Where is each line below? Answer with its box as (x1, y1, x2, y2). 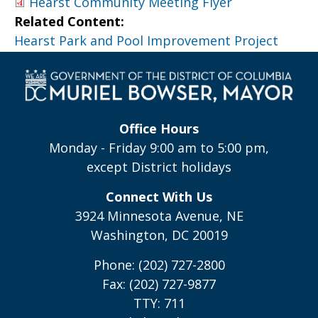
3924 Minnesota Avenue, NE (75, 207, 243, 224)
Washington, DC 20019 (90, 226, 228, 243)
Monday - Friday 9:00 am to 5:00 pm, (49, 138, 269, 156)
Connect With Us (106, 187, 212, 205)
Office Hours (119, 119, 199, 137)
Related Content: (14, 13, 128, 30)
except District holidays (87, 158, 231, 175)
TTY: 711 (133, 294, 185, 312)
